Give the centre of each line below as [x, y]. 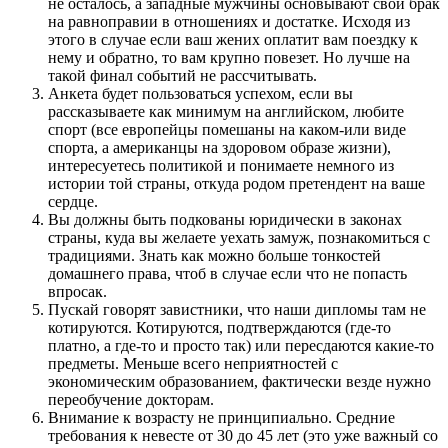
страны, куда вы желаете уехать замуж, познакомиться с [239, 237]
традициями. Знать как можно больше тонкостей [214, 255]
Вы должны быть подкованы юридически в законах [225, 219]
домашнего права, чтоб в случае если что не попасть [227, 273]
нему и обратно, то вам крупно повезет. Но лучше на [229, 57]
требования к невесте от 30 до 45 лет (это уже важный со [243, 435]
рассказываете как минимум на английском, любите [226, 111]
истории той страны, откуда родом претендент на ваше [236, 183]
